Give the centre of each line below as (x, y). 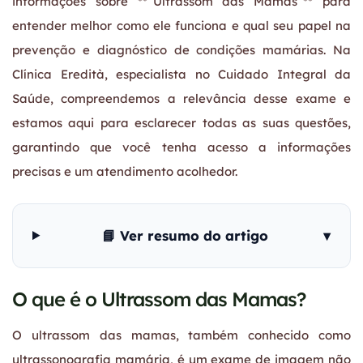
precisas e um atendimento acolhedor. (125, 171)
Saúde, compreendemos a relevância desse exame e (181, 98)
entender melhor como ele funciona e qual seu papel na (181, 25)
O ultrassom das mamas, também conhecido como (181, 335)
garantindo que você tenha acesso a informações (181, 147)
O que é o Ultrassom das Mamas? (159, 299)
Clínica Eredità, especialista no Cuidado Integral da (181, 74)
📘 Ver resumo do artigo (185, 235)
